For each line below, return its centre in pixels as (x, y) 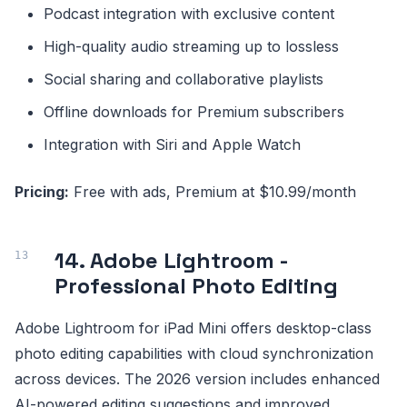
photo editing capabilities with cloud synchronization (194, 354)
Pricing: (42, 192)
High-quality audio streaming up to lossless (191, 47)
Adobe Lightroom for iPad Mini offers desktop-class (193, 328)
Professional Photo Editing (196, 286)
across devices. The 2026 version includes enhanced (197, 379)
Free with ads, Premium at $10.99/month (213, 192)
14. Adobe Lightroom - (171, 261)
